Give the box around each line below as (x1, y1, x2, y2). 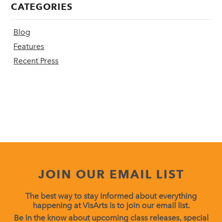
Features (13, 42, 45, 51)
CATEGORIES (11, 1, 73, 12)
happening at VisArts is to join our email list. (32, 200, 190, 210)
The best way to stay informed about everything (25, 191, 197, 201)
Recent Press (13, 56, 59, 65)
